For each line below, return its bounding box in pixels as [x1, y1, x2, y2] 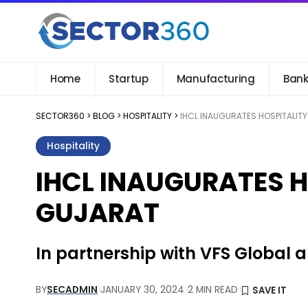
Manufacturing [176, 71, 255, 86]
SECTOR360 [36, 110, 85, 122]
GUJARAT [36, 195, 159, 231]
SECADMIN [47, 283, 98, 296]
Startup [108, 71, 148, 86]
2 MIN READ [187, 283, 238, 296]
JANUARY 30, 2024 [100, 283, 185, 296]
